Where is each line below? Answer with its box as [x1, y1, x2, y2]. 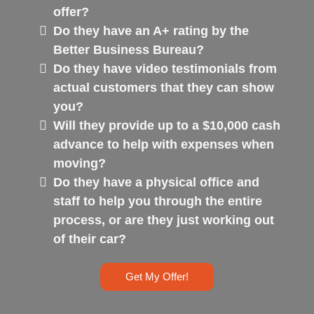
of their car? [53, 232, 126, 246]
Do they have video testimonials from [53, 62, 277, 76]
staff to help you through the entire [53, 194, 262, 208]
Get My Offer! [125, 271, 189, 282]
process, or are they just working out [53, 213, 274, 227]
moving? [53, 156, 106, 170]
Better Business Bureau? [53, 43, 204, 57]
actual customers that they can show [53, 81, 274, 95]
